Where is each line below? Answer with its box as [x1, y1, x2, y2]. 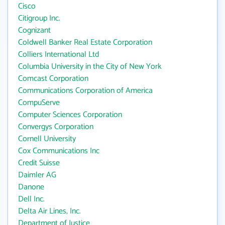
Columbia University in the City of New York [18, 60, 162, 73]
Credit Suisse [18, 156, 60, 170]
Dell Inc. [18, 192, 45, 206]
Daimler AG [18, 168, 56, 182]
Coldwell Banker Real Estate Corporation [18, 36, 152, 49]
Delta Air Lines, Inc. [18, 204, 81, 218]
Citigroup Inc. [18, 12, 60, 25]
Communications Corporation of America [18, 84, 153, 97]
